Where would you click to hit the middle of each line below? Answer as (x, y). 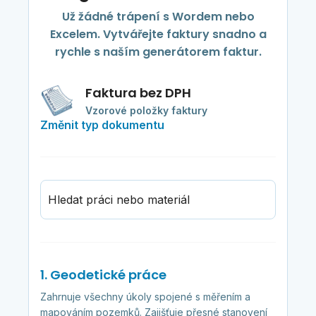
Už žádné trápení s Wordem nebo (158, 17)
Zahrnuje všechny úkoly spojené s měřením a (145, 297)
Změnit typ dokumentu (102, 125)
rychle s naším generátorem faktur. (158, 52)
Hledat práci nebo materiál (119, 200)
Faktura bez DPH (138, 93)
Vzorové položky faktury (146, 111)
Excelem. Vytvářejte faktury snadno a (158, 35)
